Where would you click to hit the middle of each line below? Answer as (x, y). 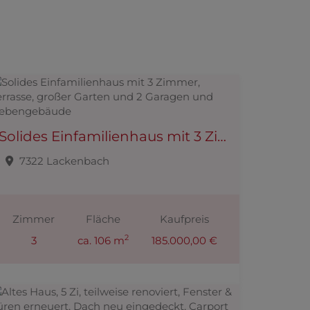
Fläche (103, 219)
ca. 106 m (101, 240)
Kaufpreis (184, 219)
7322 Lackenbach (64, 161)
